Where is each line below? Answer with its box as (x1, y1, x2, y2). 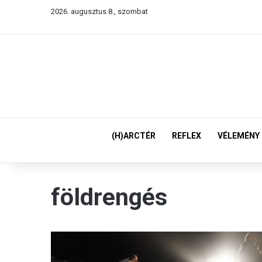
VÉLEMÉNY (218, 131, 260, 140)
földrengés (51, 183, 167, 211)
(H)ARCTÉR (112, 131, 156, 140)
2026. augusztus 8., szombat (51, 7, 148, 16)
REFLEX (172, 131, 201, 140)
